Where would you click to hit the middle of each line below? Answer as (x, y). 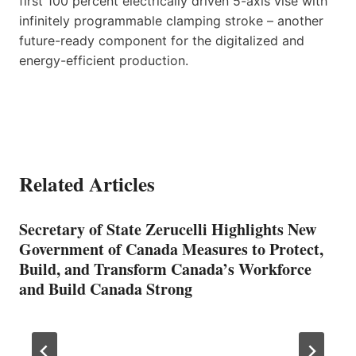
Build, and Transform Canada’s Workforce (165, 269)
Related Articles (87, 184)
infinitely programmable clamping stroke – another (171, 20)
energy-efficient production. (104, 60)
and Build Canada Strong (106, 288)
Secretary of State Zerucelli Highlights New (168, 229)
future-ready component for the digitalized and (162, 40)
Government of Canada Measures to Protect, (171, 249)
